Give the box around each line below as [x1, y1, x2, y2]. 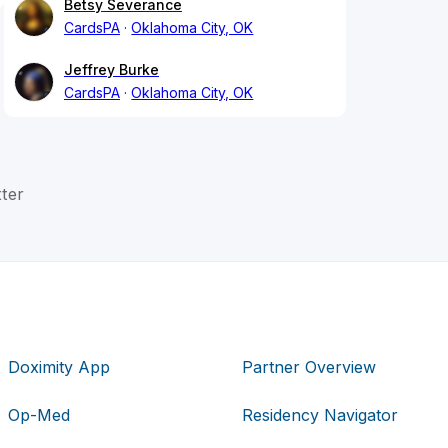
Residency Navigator [241, 404, 398, 425]
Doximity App [8, 356, 111, 377]
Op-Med [8, 404, 71, 425]
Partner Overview [241, 356, 376, 377]
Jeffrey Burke [64, 61, 159, 79]
